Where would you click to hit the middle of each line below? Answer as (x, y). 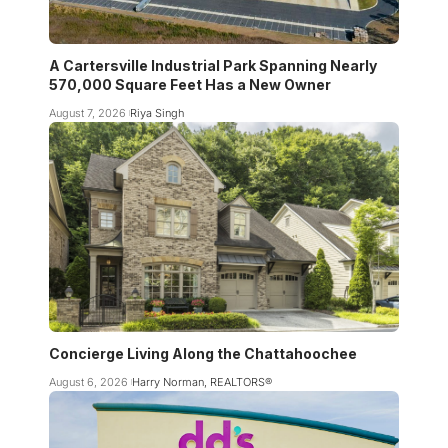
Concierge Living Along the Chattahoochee (203, 354)
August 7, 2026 (87, 113)
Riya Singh (156, 113)
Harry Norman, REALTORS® (201, 382)
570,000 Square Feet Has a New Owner (190, 85)
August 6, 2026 (88, 382)
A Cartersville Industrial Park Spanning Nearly (213, 66)
